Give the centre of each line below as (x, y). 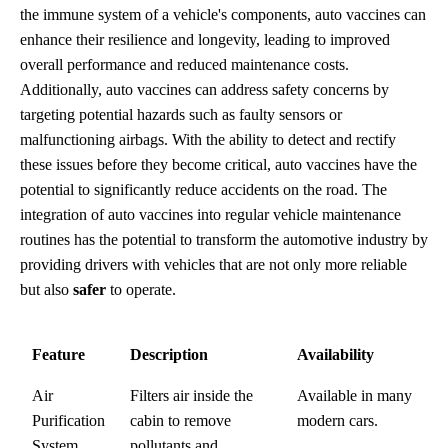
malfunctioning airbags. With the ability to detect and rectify (208, 139)
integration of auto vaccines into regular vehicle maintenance (210, 214)
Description (169, 354)
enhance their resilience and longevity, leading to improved (205, 39)
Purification (68, 420)
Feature (58, 354)
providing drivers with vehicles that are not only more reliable (213, 264)
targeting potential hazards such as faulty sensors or (181, 114)
